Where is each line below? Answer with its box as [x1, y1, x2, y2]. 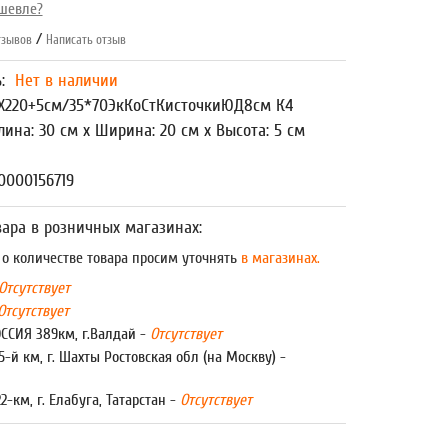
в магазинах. [236, 249, 320, 267]
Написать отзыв [45, 32, 126, 47]
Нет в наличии [14, 70, 118, 91]
